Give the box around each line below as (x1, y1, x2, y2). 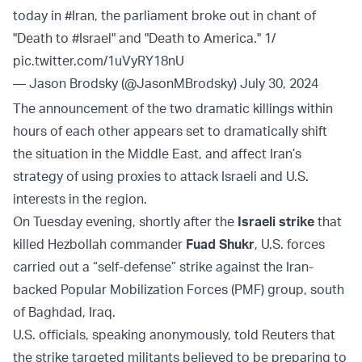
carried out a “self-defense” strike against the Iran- (13, 259, 314, 276)
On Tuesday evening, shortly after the (13, 213, 238, 230)
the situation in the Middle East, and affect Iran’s (13, 145, 301, 162)
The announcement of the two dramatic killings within (13, 100, 333, 117)
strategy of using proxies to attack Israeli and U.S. (13, 168, 309, 185)
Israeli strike (238, 213, 314, 230)
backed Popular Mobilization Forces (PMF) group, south (13, 281, 344, 298)
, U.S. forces (255, 236, 325, 253)
